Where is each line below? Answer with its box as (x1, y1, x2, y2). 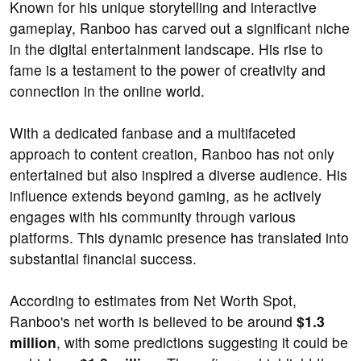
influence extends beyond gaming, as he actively (10, 185, 322, 206)
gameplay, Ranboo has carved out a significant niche (10, 18, 350, 39)
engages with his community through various (10, 206, 296, 227)
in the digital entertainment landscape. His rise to (10, 39, 323, 60)
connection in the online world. (10, 81, 205, 102)
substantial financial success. (10, 248, 197, 269)
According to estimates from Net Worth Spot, (10, 290, 297, 311)
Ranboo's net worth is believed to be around (10, 311, 297, 332)
